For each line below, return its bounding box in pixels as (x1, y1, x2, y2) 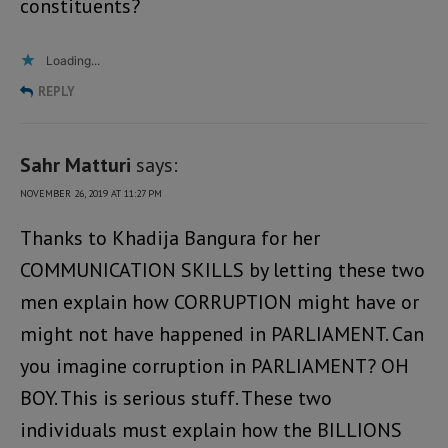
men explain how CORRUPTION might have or (20, 288, 419, 315)
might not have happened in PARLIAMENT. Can (20, 320, 424, 347)
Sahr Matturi (20, 151, 131, 178)
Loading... (46, 52, 100, 68)
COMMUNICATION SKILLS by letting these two (20, 256, 425, 283)
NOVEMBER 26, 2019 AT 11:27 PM (20, 186, 162, 200)
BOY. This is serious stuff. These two (20, 384, 332, 411)
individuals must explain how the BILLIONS (20, 416, 402, 443)
